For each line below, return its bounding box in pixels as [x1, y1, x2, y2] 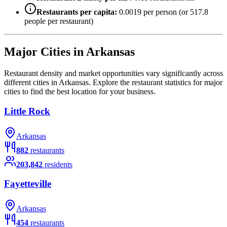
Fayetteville [4, 178, 51, 190]
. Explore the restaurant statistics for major [89, 78, 222, 87]
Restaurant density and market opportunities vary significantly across [4, 69, 223, 78]
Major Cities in [4, 45, 86, 59]
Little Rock [4, 105, 50, 117]
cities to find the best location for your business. [4, 87, 156, 96]
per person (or [141, 8, 188, 17]
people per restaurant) [24, 17, 93, 26]
